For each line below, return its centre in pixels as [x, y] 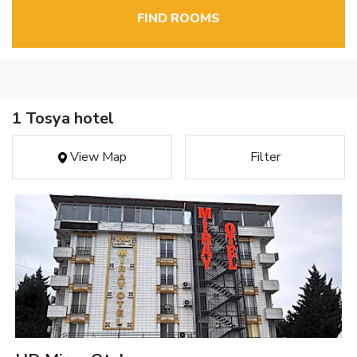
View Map [96, 157]
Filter [265, 157]
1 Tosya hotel [63, 119]
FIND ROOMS [178, 19]
